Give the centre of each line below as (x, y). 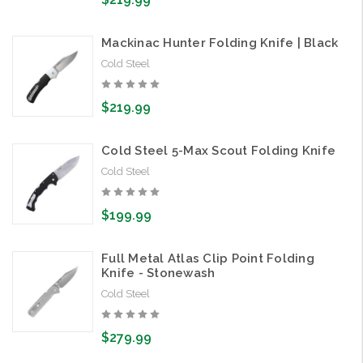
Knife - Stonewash (158, 273)
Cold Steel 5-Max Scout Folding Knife (218, 151)
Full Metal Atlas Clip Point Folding (208, 259)
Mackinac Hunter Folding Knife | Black (220, 43)
